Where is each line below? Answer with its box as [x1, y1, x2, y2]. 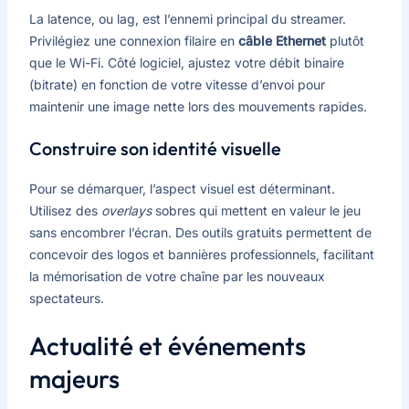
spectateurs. [28, 290, 104, 307]
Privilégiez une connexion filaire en [28, 32, 238, 48]
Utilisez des [28, 203, 101, 219]
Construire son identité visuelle [28, 137, 281, 161]
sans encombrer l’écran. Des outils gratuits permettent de [28, 225, 372, 241]
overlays [100, 203, 152, 219]
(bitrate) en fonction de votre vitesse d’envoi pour [28, 76, 325, 92]
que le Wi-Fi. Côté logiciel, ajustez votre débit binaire [28, 54, 344, 70]
